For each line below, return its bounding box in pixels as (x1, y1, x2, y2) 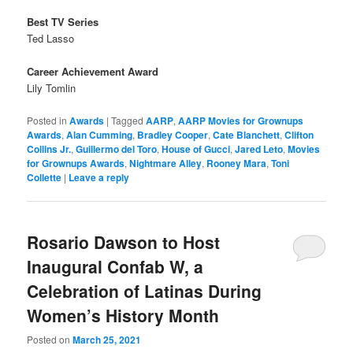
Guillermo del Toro (76, 141, 158, 156)
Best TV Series (27, 14, 99, 30)
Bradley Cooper (137, 127, 209, 142)
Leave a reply (69, 169, 130, 184)
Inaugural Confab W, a (27, 254, 204, 278)
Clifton (284, 127, 314, 142)
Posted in (27, 113, 68, 127)
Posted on (27, 333, 73, 347)
